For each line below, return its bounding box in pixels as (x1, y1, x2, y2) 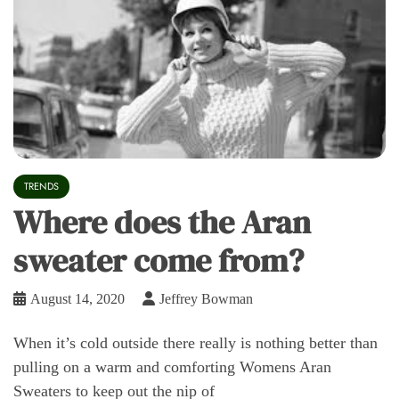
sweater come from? (13, 239, 304, 283)
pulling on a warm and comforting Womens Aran (13, 358, 331, 377)
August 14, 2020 (30, 291, 125, 307)
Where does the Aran (13, 200, 311, 245)
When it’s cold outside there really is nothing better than (13, 334, 378, 353)
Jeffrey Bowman (159, 291, 253, 307)
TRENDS (24, 179, 59, 194)
